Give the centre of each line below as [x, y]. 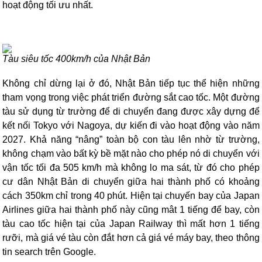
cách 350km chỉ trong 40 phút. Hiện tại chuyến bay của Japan [131, 196]
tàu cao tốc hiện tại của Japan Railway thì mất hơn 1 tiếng [131, 224]
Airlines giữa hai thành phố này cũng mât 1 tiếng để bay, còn [131, 210]
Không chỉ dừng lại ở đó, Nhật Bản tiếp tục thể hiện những [131, 83]
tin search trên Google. [49, 252]
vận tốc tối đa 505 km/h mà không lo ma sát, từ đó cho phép [131, 168]
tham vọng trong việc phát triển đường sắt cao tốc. [108, 97]
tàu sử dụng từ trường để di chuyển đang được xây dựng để [131, 111]
